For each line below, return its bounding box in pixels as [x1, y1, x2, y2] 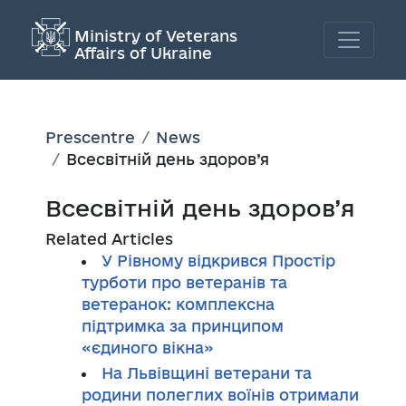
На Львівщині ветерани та [101, 363, 312, 382]
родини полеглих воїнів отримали [82, 385, 359, 403]
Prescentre [45, 128, 135, 146]
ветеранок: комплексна [82, 295, 275, 313]
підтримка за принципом [82, 316, 284, 334]
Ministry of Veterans [74, 26, 237, 44]
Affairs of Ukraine [74, 43, 212, 62]
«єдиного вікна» [82, 338, 214, 356]
